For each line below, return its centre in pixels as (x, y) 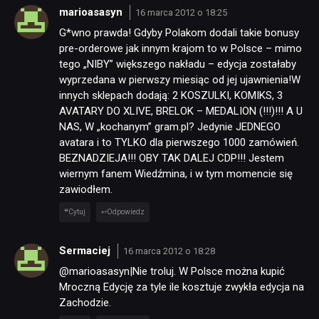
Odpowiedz (126, 212)
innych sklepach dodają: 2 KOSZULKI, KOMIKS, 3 (171, 96)
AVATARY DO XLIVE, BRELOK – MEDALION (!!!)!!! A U (181, 111)
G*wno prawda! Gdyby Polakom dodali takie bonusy (179, 33)
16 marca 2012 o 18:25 (181, 12)
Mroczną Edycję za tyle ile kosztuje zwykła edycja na (182, 287)
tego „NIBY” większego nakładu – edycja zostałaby (178, 64)
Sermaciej (86, 250)
